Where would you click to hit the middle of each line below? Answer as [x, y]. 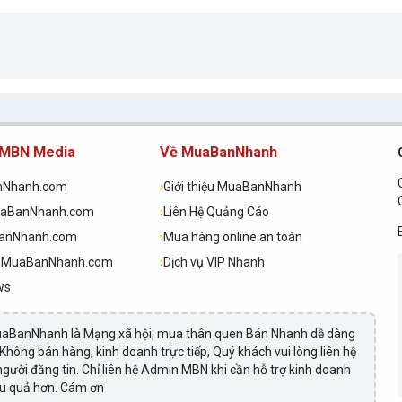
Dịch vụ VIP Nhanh [214, 262]
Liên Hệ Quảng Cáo [217, 212]
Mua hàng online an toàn [233, 237]
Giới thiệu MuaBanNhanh [233, 187]
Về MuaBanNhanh [219, 152]
